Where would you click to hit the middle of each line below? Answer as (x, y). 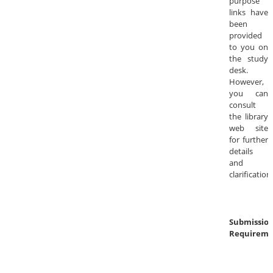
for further (249, 140)
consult (243, 105)
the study (249, 59)
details (241, 151)
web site (249, 128)
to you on (249, 47)
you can (249, 94)
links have (249, 12)
